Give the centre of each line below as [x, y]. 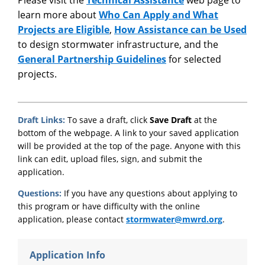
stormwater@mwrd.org [174, 219]
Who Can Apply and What [159, 14]
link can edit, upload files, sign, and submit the [110, 159]
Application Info [67, 255]
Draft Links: [43, 119]
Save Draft [171, 119]
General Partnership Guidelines [92, 59]
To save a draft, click [109, 119]
